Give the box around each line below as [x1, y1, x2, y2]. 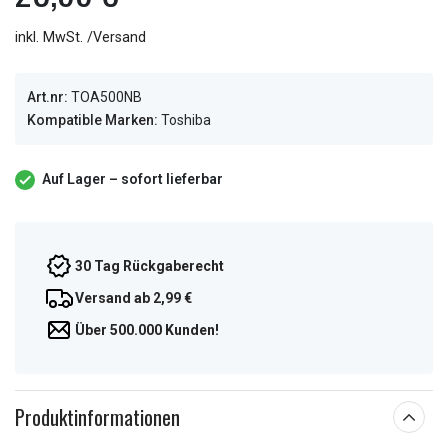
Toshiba [158, 112, 211, 128]
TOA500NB [71, 89, 142, 105]
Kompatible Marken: [27, 112, 158, 128]
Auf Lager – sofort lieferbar [42, 171, 223, 187]
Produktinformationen [15, 402, 180, 432]
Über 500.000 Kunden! [75, 322, 219, 338]
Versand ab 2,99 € [75, 290, 192, 306]
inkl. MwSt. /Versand [15, 29, 146, 46]
